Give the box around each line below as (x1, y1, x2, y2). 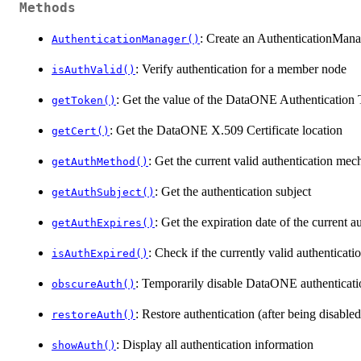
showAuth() (52, 338, 116, 351)
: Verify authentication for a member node (135, 61, 346, 76)
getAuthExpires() (52, 216, 155, 229)
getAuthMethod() (52, 155, 148, 168)
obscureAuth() (52, 277, 135, 290)
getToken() (52, 93, 116, 106)
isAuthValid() (52, 63, 135, 76)
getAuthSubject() (52, 185, 155, 198)
